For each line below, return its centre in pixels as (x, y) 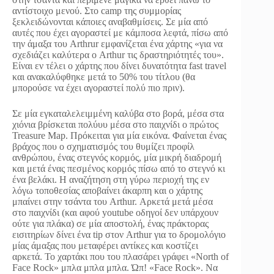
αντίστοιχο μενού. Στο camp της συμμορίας (97, 11)
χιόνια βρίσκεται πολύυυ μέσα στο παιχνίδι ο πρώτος (115, 125)
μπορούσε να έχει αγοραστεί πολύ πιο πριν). (98, 88)
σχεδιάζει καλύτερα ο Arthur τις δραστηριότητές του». (118, 55)
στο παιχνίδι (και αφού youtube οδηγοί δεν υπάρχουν (115, 213)
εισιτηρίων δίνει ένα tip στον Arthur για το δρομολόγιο (119, 235)
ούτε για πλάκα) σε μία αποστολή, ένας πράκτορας (110, 224)
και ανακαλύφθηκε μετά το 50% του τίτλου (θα (104, 77)
